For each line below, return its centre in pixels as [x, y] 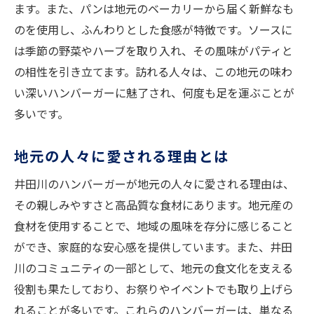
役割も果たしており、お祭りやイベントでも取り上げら [154, 289]
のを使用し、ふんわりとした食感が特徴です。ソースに [153, 30]
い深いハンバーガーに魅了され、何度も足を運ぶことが [154, 93]
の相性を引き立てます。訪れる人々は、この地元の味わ [153, 72]
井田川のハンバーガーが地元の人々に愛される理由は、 [154, 184]
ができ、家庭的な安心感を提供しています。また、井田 [153, 247]
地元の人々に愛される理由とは [122, 156]
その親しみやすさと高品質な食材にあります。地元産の [153, 205]
